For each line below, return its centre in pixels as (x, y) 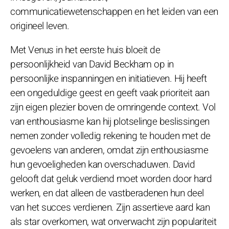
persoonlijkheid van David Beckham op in (92, 64)
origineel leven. (40, 26)
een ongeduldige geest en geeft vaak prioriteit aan (110, 93)
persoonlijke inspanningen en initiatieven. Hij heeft (108, 78)
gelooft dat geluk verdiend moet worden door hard (111, 179)
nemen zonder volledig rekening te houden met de (110, 136)
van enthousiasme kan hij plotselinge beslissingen (110, 121)
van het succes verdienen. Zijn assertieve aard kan (110, 207)
